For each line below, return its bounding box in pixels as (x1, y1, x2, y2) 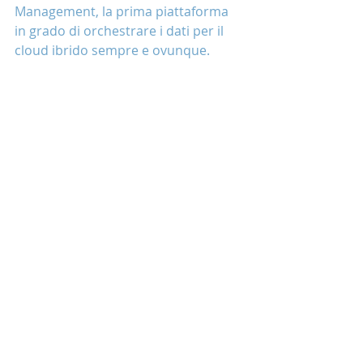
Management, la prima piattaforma (15, 2, 232, 20)
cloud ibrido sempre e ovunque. (15, 41, 210, 59)
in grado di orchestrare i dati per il (15, 22, 227, 40)
